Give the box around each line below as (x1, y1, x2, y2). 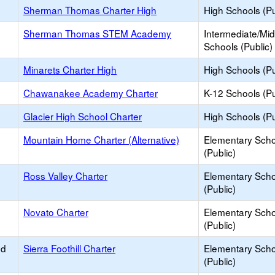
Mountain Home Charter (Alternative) (23, 133, 179, 146)
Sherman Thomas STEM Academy (23, 26, 171, 40)
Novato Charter (23, 205, 88, 219)
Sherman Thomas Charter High (23, 3, 157, 17)
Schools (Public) (204, 39, 273, 53)
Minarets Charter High (23, 63, 117, 76)
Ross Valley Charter (23, 169, 107, 182)
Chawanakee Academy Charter (23, 86, 158, 99)
